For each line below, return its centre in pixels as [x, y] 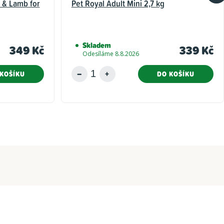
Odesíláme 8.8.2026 [110, 53]
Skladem [96, 45]
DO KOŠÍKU [176, 74]
